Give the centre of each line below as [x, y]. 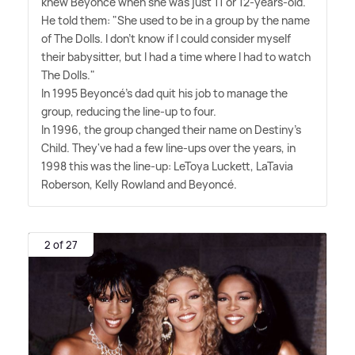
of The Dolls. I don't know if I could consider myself [166, 38]
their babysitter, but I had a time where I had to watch [176, 56]
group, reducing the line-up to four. [129, 111]
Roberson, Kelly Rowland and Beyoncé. [139, 184]
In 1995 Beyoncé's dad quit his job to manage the [164, 93]
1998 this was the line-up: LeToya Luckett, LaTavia [167, 166]
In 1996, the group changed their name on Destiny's [171, 129]
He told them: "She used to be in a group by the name [176, 20]
